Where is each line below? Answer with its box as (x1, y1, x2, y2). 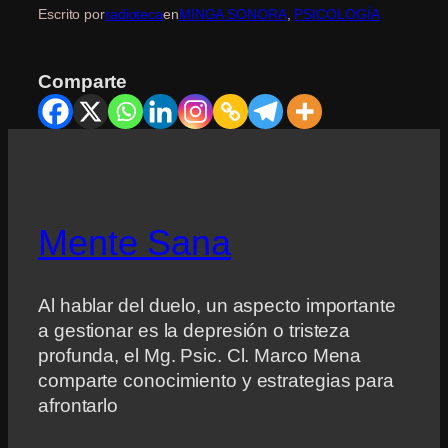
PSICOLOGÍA (294, 6, 380, 23)
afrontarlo (38, 394, 123, 416)
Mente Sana (38, 221, 231, 263)
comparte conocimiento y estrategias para (38, 369, 394, 391)
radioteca (104, 6, 164, 23)
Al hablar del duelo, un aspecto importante (38, 294, 396, 316)
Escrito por (38, 6, 105, 23)
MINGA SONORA (178, 6, 287, 23)
